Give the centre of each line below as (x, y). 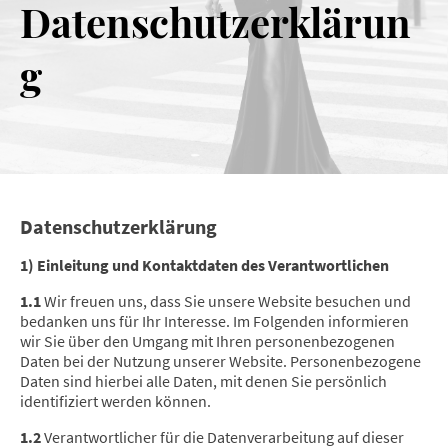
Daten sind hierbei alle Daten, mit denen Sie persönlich (203, 381)
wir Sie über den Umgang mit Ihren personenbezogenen (207, 341)
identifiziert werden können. (115, 401)
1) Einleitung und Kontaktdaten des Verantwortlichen (204, 265)
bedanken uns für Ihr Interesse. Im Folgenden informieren (214, 321)
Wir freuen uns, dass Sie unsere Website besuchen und (226, 301)
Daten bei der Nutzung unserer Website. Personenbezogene (220, 361)
